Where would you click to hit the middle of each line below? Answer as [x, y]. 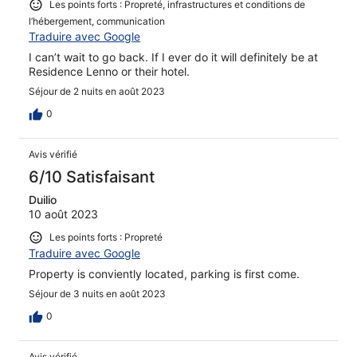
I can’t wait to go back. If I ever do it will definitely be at [173, 57]
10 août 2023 [63, 214]
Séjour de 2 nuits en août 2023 [97, 92]
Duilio [43, 200]
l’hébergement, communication [97, 22]
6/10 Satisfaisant [92, 177]
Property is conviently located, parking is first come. [164, 273]
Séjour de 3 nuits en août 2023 [97, 293]
